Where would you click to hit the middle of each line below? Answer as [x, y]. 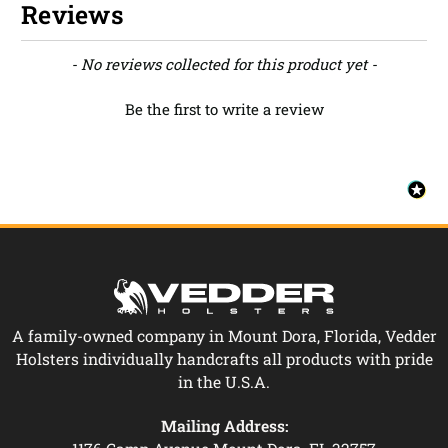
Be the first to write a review [224, 108]
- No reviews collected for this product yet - [224, 63]
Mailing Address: [224, 425]
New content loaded [96, 62]
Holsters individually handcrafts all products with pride [224, 358]
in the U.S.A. [224, 381]
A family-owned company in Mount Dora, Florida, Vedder [224, 335]
